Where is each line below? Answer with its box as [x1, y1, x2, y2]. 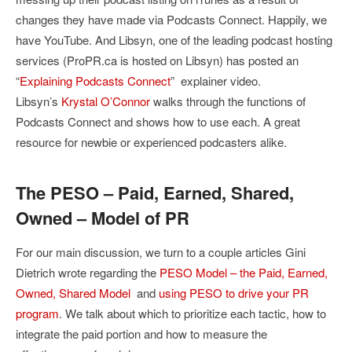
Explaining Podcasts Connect [20, 71, 170, 89]
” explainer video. [170, 71, 261, 89]
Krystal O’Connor [61, 92, 150, 109]
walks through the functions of [150, 92, 306, 109]
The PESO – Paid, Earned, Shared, [16, 179, 294, 205]
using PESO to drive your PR [159, 284, 309, 301]
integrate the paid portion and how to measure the [16, 324, 267, 342]
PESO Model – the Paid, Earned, [159, 263, 328, 280]
